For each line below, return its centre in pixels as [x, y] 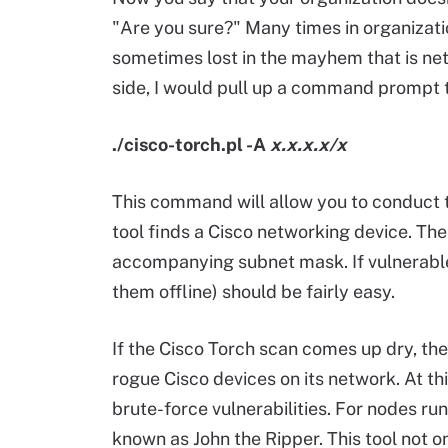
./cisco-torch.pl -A [191, 144]
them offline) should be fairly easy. [253, 291]
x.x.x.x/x [308, 144]
